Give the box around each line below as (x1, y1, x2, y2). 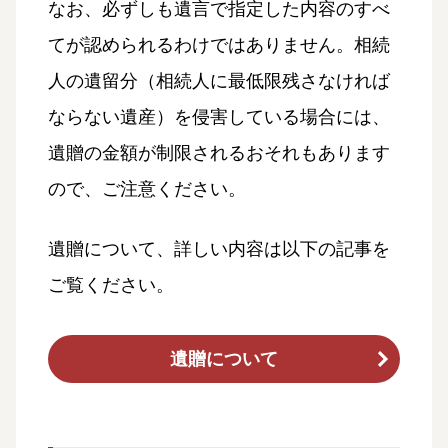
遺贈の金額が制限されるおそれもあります (48, 143, 390, 164)
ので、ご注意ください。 (48, 179, 246, 200)
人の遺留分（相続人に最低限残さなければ (48, 71, 390, 92)
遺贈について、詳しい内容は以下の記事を (48, 239, 390, 260)
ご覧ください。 (48, 275, 174, 296)
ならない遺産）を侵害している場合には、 (48, 107, 390, 128)
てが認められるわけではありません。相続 (48, 35, 390, 56)
